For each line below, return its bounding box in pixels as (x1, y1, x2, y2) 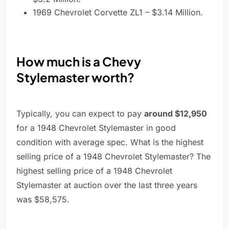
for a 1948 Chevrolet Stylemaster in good (16, 123, 176, 133)
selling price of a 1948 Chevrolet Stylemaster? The (16, 151, 211, 162)
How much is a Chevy (16, 54, 141, 70)
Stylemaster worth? (16, 70, 134, 85)
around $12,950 (144, 108, 207, 119)
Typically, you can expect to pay (16, 108, 144, 119)
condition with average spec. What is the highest (16, 137, 203, 148)
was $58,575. (16, 194, 70, 205)
